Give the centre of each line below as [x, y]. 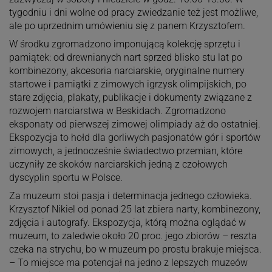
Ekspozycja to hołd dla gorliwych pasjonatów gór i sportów [134, 137]
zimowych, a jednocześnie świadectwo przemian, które [125, 151]
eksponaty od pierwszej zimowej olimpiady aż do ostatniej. [134, 124]
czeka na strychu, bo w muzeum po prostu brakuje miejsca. [135, 249]
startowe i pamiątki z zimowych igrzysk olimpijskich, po [127, 84]
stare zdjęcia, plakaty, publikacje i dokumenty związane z [130, 97]
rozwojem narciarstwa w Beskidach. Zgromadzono [117, 110]
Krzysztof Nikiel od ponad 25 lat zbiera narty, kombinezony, [134, 209]
